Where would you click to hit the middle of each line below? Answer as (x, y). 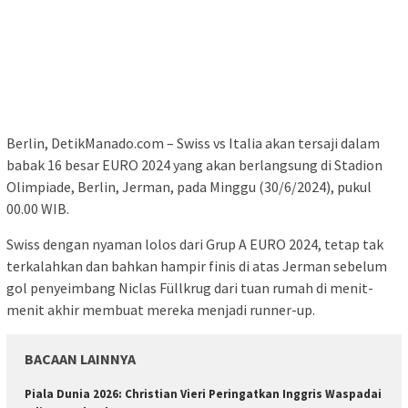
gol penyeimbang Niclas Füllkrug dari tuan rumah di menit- (190, 288)
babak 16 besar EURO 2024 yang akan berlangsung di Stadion (194, 165)
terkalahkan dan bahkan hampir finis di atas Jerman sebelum (197, 266)
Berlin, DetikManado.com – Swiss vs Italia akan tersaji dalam (193, 143)
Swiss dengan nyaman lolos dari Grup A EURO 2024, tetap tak (195, 245)
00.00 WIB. (38, 209)
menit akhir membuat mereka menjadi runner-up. (161, 310)
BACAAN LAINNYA (80, 359)
